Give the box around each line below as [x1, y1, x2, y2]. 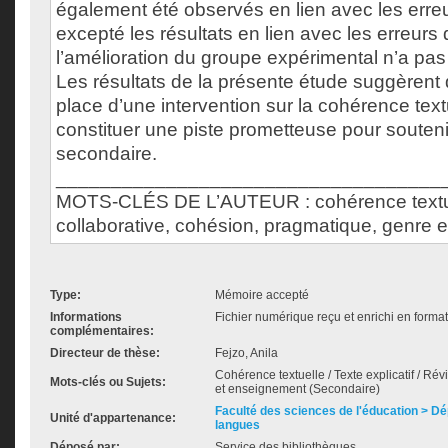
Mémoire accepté [215, 288, 309, 302]
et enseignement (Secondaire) [215, 382, 380, 396]
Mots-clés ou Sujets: [50, 375, 166, 389]
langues [215, 418, 260, 432]
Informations [50, 310, 122, 324]
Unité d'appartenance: [50, 411, 176, 425]
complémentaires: [50, 324, 154, 338]
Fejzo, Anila [215, 346, 278, 360]
